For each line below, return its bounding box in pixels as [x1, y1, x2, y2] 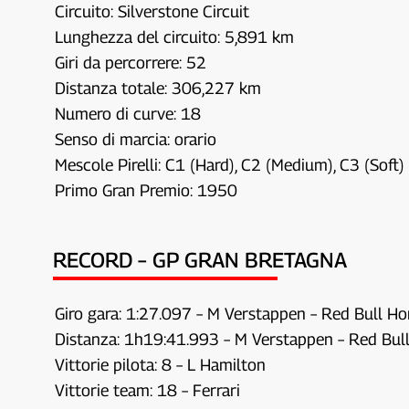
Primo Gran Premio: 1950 [55, 180, 238, 200]
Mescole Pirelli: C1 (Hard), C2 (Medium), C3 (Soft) [55, 154, 405, 174]
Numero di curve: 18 [55, 103, 202, 123]
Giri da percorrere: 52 [55, 52, 207, 72]
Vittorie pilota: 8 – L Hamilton [55, 354, 267, 374]
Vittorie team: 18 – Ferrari [55, 380, 241, 400]
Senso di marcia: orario [55, 129, 217, 149]
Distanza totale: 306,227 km [55, 78, 262, 98]
